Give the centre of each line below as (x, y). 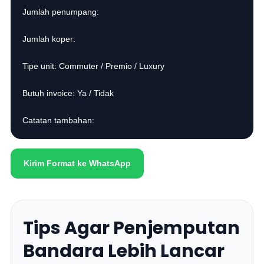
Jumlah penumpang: (61, 12)
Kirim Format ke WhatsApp (77, 163)
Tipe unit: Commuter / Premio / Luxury (94, 66)
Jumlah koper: (49, 39)
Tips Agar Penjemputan (132, 228)
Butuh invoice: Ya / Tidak (68, 93)
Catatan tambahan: (59, 120)
